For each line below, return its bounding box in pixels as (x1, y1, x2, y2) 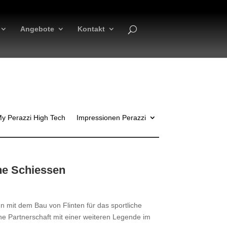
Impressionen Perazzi (77, 113, 146, 122)
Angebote (20, 25, 54, 33)
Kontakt (77, 25, 105, 33)
